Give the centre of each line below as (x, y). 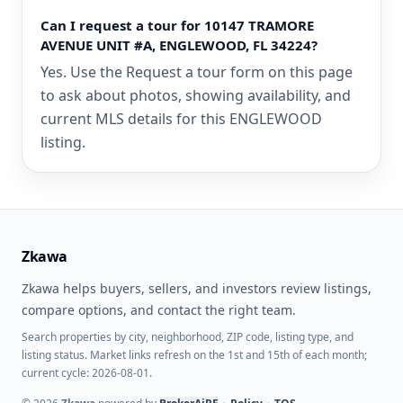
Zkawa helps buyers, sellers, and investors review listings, (197, 288)
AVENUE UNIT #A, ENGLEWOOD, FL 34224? (179, 45)
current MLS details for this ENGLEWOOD (181, 119)
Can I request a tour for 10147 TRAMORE (177, 25)
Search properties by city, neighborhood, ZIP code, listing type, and (188, 337)
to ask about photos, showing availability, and (196, 95)
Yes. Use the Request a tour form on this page (197, 72)
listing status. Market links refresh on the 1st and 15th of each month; (194, 355)
